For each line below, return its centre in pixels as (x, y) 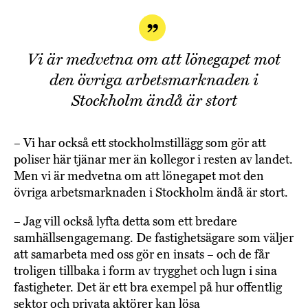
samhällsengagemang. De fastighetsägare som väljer (154, 238)
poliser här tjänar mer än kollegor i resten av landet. (153, 160)
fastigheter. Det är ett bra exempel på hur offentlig (148, 288)
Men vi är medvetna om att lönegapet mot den (139, 176)
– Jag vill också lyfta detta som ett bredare (125, 222)
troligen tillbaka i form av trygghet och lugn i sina (145, 271)
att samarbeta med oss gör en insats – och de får (142, 255)
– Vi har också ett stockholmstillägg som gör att (140, 143)
